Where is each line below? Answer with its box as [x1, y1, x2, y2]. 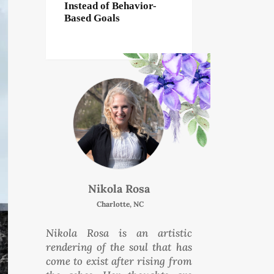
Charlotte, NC [97, 199, 144, 209]
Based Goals [64, 12, 120, 24]
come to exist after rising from [45, 254, 192, 268]
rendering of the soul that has [45, 240, 192, 254]
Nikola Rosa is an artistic [45, 226, 192, 240]
